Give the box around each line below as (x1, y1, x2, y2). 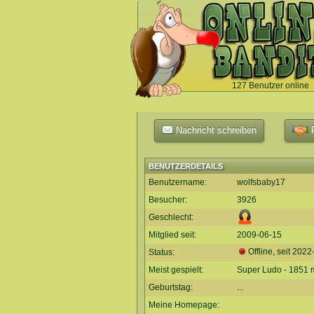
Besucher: (149, 195, 187, 205)
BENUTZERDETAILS (149, 162, 223, 170)
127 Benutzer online (232, 81, 309, 90)
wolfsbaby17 (237, 177, 285, 187)
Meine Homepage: (149, 300, 219, 310)
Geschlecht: (149, 212, 193, 222)
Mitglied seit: (149, 230, 196, 240)
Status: (149, 247, 175, 257)
